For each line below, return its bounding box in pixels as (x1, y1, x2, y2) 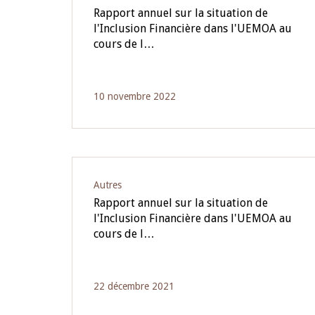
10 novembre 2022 (94, 91, 176, 102)
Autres (94, 179, 122, 191)
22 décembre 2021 (94, 281, 174, 292)
